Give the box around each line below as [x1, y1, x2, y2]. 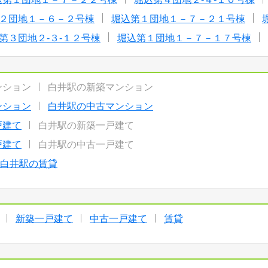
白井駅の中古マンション [48, 101, 153, 111]
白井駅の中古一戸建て [38, 139, 134, 150]
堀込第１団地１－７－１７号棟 [117, 33, 251, 43]
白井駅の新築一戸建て [38, 120, 134, 130]
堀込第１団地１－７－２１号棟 [111, 14, 245, 24]
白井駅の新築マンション [48, 82, 153, 92]
